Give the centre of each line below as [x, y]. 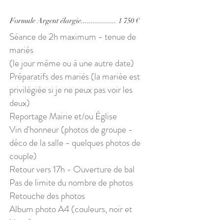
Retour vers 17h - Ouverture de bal [72, 169]
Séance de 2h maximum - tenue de [73, 37]
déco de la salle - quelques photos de [75, 143]
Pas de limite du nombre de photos [71, 182]
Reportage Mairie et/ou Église [63, 116]
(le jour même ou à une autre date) [72, 63]
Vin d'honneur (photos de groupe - [71, 129]
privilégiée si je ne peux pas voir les [71, 90]
